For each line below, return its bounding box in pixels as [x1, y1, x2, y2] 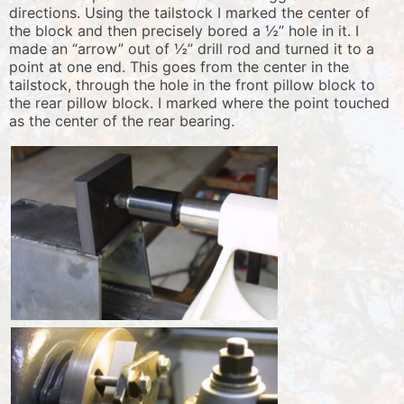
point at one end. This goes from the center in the [9, 57, 349, 76]
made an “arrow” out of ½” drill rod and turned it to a [9, 39, 374, 58]
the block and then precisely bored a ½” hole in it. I [9, 21, 359, 40]
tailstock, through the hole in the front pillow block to [9, 75, 375, 94]
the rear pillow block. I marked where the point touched [9, 93, 390, 112]
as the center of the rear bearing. [9, 111, 234, 130]
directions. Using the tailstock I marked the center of [9, 3, 370, 22]
